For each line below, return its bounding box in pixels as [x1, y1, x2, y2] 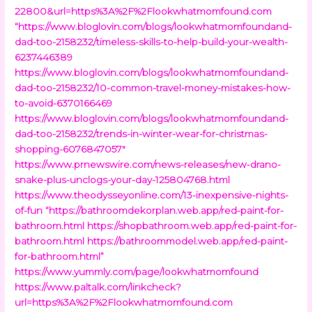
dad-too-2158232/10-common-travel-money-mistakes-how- [15, 81, 291, 93]
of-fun [15, 204, 43, 216]
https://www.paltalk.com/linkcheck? [15, 281, 182, 292]
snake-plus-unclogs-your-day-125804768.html [15, 173, 231, 185]
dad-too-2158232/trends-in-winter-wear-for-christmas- [15, 127, 268, 139]
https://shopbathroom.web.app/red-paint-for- [87, 219, 297, 231]
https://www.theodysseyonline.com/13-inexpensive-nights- [15, 189, 289, 201]
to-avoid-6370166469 [15, 97, 113, 109]
